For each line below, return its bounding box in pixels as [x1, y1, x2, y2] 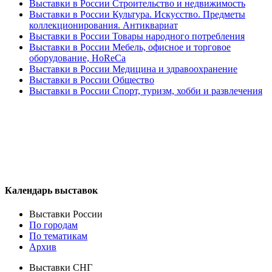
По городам [29, 219, 78, 230]
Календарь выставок [5, 185, 98, 195]
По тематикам [29, 230, 87, 241]
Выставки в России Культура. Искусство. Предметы [29, 9, 245, 20]
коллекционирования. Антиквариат [29, 20, 178, 31]
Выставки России [29, 208, 103, 219]
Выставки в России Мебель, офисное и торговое [29, 42, 231, 53]
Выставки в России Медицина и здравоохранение [29, 64, 237, 75]
